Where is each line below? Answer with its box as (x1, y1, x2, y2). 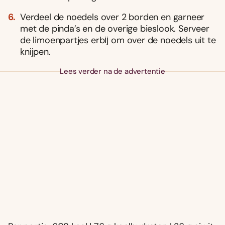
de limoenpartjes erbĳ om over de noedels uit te (20, 34, 216, 46)
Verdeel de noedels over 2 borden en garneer (20, 11, 205, 23)
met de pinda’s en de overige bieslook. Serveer (20, 22, 209, 35)
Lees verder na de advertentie (60, 66, 165, 76)
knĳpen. (20, 45, 51, 58)
